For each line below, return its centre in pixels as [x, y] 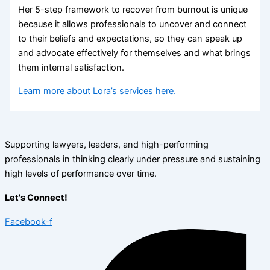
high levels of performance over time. [81, 174]
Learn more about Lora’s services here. [97, 91]
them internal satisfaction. [71, 68]
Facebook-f [29, 222]
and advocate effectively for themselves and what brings [135, 53]
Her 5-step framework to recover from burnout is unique [133, 10]
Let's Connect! [36, 197]
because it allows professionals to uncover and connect [133, 24]
